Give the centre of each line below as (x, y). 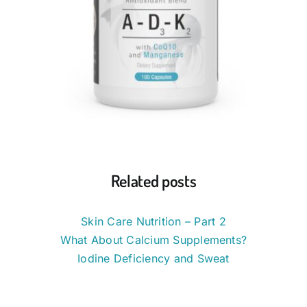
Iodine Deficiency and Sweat (153, 258)
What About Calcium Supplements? (153, 240)
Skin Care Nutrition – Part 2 (153, 221)
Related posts (153, 181)
